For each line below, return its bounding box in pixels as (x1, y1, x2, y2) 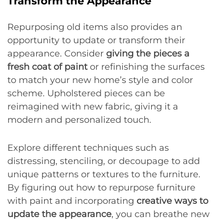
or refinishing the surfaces (87, 61, 205, 72)
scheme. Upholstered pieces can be (7, 88, 165, 99)
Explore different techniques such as (7, 142, 169, 153)
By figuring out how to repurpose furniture (7, 182, 195, 193)
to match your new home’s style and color (7, 75, 193, 85)
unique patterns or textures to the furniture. (7, 169, 200, 180)
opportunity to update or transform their (7, 35, 185, 46)
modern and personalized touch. (7, 114, 151, 125)
